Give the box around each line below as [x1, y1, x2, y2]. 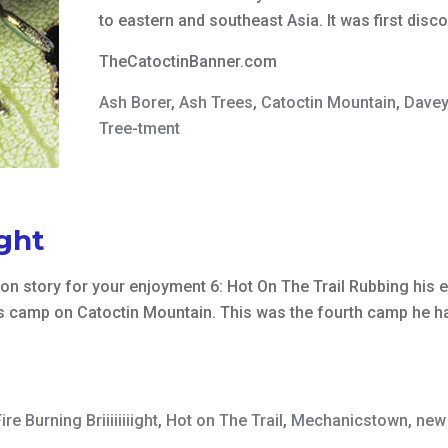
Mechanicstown [291, 410, 408, 430]
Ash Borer [99, 93, 172, 113]
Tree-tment [99, 119, 181, 139]
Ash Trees [179, 93, 254, 113]
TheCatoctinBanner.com [99, 52, 278, 72]
